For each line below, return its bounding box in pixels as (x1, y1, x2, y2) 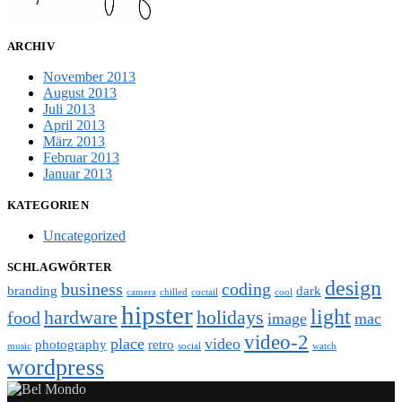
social (178, 341, 201, 352)
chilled (160, 287, 188, 298)
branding (7, 284, 57, 299)
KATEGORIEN (7, 198, 89, 213)
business (61, 279, 123, 300)
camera (127, 287, 156, 298)
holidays (197, 307, 264, 329)
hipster (121, 301, 193, 330)
